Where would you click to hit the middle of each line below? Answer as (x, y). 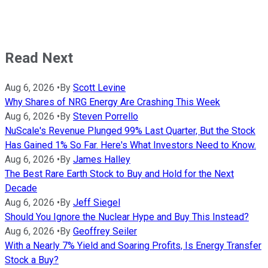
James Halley (102, 160)
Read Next (39, 58)
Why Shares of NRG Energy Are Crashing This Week (112, 102)
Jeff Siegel (97, 203)
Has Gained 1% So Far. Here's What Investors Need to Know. (130, 145)
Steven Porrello (106, 117)
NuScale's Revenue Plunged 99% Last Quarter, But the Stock (130, 131)
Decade (21, 188)
